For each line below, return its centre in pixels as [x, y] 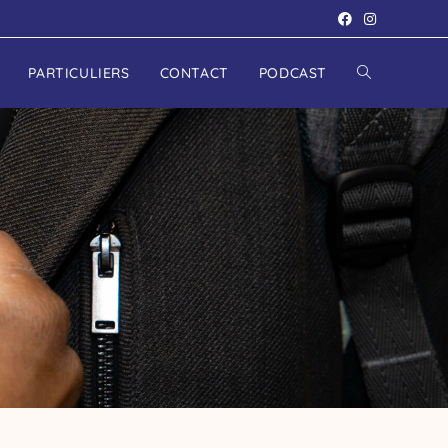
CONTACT [194, 73]
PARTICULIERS [79, 73]
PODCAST [292, 73]
